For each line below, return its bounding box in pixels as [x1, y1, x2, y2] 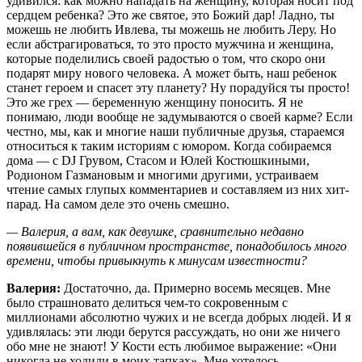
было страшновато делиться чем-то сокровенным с [6, 295, 288, 309]
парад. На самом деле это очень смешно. [6, 196, 229, 211]
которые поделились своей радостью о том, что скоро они [6, 51, 326, 65]
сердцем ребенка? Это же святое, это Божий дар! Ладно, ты [6, 7, 335, 22]
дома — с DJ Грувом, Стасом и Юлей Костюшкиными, [6, 153, 309, 167]
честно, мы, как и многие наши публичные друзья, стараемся [6, 124, 344, 138]
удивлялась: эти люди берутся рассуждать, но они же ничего [6, 324, 340, 339]
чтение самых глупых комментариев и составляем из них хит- [6, 182, 349, 196]
